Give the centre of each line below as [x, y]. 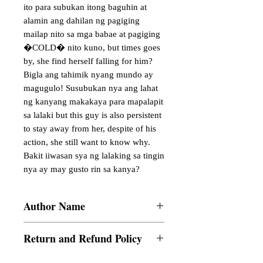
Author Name [54, 206]
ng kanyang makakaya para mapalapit [93, 102]
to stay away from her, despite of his [90, 129]
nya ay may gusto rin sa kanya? [82, 169]
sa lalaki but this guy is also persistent [92, 115]
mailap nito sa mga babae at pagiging [92, 34]
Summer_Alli [46, 228]
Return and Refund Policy [83, 238]
